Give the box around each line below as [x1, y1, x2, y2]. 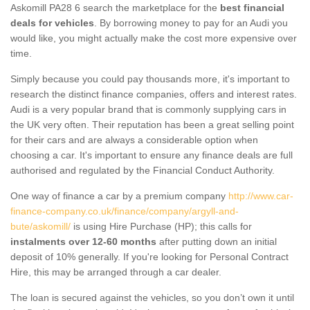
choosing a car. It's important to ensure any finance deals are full [10, 149, 293, 161]
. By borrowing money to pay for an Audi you [94, 17, 288, 28]
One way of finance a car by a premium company [10, 190, 228, 201]
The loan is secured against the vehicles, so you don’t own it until [10, 291, 294, 303]
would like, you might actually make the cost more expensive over [10, 32, 297, 44]
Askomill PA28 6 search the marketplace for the [10, 1, 220, 13]
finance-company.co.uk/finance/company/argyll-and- [10, 205, 239, 217]
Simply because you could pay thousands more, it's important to [10, 73, 290, 84]
